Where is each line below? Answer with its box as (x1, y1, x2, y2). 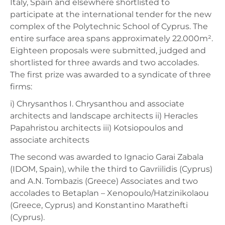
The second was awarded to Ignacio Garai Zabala (10, 152, 203, 162)
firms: (10, 81, 32, 91)
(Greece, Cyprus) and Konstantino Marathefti (10, 200, 188, 210)
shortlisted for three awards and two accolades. (10, 57, 199, 67)
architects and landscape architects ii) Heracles (10, 110, 198, 121)
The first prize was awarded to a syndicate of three (10, 69, 211, 79)
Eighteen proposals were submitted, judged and (10, 45, 206, 55)
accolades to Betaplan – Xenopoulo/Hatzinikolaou (10, 188, 209, 198)
